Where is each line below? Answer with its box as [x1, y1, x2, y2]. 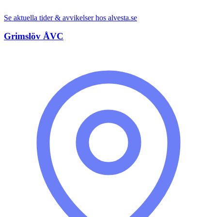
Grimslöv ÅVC [4, 31, 63, 42]
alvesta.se [108, 13, 137, 22]
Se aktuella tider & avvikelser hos [4, 13, 108, 22]
